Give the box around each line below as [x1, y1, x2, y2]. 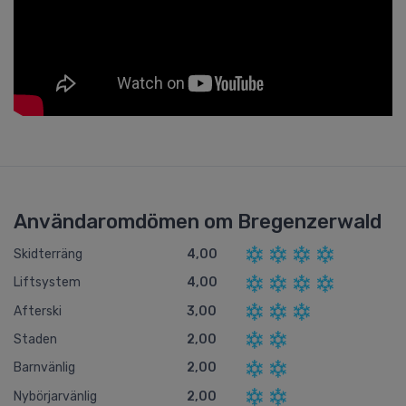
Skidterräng [14, 246, 82, 262]
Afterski [14, 303, 62, 319]
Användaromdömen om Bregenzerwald [14, 208, 382, 234]
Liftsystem [14, 275, 81, 291]
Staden [14, 332, 57, 348]
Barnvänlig [14, 360, 75, 376]
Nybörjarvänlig [14, 388, 97, 404]
